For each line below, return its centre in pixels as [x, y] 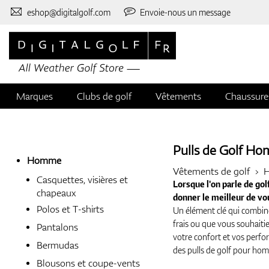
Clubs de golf [104, 96]
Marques [35, 96]
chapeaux [56, 192]
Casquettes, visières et [82, 180]
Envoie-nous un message [186, 12]
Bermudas [58, 245]
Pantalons [57, 227]
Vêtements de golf [211, 171]
